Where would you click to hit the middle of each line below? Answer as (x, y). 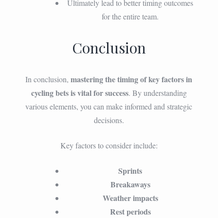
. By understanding (157, 92)
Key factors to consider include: (109, 145)
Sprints (130, 170)
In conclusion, (48, 79)
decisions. (109, 120)
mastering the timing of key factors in (132, 79)
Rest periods (130, 211)
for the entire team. (130, 16)
